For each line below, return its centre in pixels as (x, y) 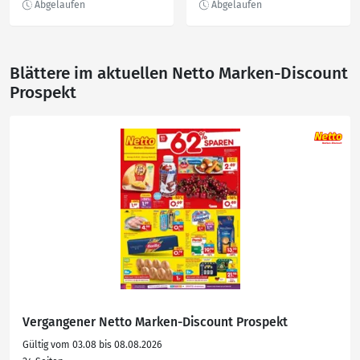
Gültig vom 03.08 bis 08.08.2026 (92, 345)
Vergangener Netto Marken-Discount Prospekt (155, 322)
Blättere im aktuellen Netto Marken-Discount (179, 74)
